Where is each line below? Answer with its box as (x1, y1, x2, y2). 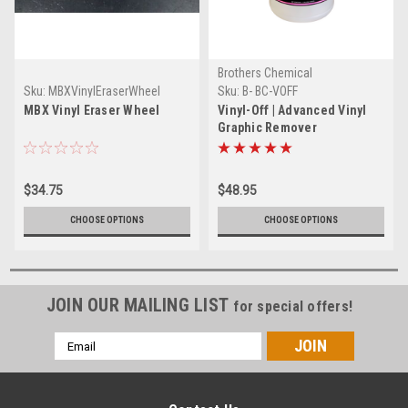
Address (54, 352, 103, 368)
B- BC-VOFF (242, 84, 298, 99)
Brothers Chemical (218, 66, 312, 81)
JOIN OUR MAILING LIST (46, 294, 234, 317)
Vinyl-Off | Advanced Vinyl (218, 103, 367, 118)
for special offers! (233, 298, 353, 316)
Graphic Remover (218, 120, 317, 136)
